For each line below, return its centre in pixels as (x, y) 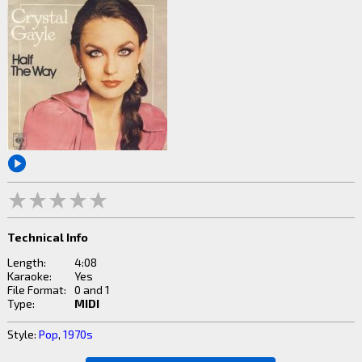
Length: (26, 262)
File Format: (36, 289)
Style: (23, 334)
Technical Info (47, 237)
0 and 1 (92, 289)
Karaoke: (29, 276)
